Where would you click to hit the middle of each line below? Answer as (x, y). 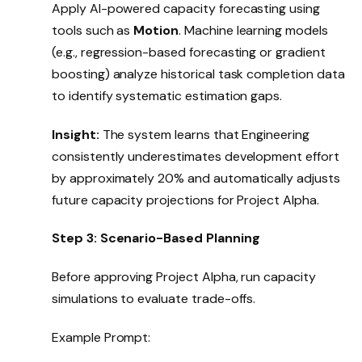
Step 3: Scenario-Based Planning (158, 238)
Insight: (76, 134)
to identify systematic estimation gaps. (167, 95)
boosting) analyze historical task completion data (198, 74)
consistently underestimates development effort (196, 156)
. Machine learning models (253, 30)
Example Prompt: (101, 337)
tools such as (93, 30)
